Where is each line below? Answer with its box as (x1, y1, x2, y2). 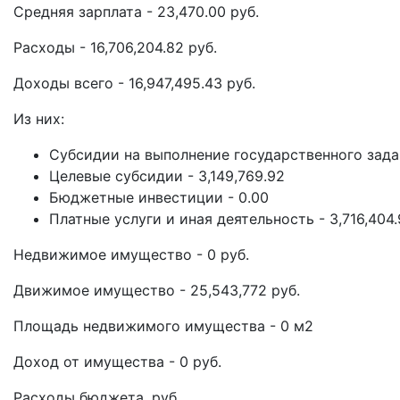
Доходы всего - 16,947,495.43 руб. (13, 74, 255, 92)
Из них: (13, 110, 64, 128)
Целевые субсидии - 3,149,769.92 (49, 167, 285, 185)
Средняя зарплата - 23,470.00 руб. (13, 3, 259, 21)
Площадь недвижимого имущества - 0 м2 (13, 317, 313, 335)
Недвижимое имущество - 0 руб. (13, 246, 249, 263)
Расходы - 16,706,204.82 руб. (13, 38, 217, 56)
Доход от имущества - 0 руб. (13, 353, 221, 371)
